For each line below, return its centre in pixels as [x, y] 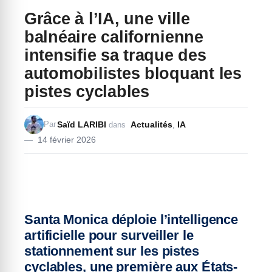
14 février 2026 [67, 140]
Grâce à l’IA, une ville [107, 19]
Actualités [151, 124]
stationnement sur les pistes [112, 251]
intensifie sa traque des [115, 56]
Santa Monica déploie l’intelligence [131, 220]
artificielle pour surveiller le [109, 236]
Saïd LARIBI [82, 124]
